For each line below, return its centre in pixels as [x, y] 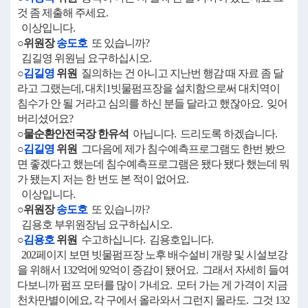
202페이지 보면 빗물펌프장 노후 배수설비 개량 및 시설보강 [152, 255]
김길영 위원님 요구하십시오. [84, 58]
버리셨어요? [45, 119]
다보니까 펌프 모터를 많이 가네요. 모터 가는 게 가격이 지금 [152, 285]
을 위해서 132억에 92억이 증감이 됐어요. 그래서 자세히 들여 [153, 270]
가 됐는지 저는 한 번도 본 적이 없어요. [103, 179]
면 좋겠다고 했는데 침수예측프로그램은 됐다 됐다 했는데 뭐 [153, 164]
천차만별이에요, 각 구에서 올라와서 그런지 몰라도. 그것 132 [153, 300]
